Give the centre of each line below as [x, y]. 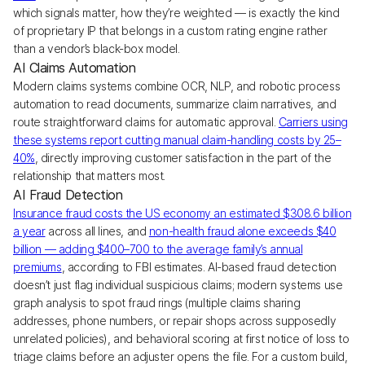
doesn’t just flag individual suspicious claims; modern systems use [178, 285]
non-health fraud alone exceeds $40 [242, 231]
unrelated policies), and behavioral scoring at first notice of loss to [181, 339]
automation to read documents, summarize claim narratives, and [175, 104]
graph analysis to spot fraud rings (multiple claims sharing [157, 303]
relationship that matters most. [89, 176]
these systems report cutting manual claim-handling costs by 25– [177, 140]
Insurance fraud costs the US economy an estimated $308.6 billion [182, 213]
